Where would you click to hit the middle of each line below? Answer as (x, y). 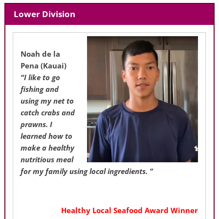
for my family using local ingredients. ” (87, 171)
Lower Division (44, 14)
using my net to (47, 100)
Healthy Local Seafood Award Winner (130, 210)
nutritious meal (47, 159)
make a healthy (48, 147)
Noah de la (41, 54)
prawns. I (37, 124)
